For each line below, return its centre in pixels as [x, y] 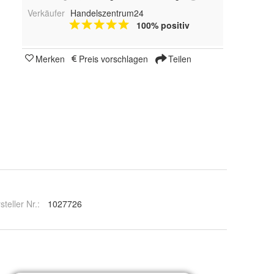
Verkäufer [46, 13]
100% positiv [163, 25]
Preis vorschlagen [113, 59]
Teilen [179, 59]
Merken [50, 59]
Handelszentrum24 [107, 13]
